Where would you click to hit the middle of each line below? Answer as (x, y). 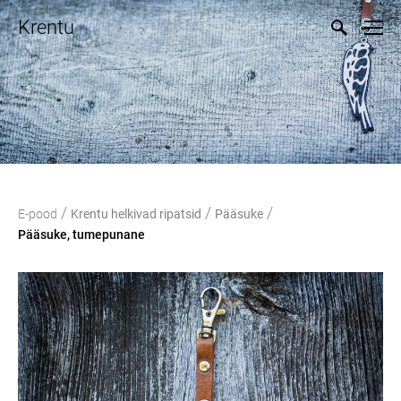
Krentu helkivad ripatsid (136, 214)
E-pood (38, 214)
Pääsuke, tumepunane (81, 235)
